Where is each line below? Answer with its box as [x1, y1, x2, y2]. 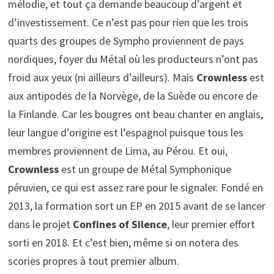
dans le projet [7, 217, 73, 232]
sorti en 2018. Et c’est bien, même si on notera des [7, 235, 239, 250]
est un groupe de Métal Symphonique [58, 162, 231, 177]
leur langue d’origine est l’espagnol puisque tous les [7, 125, 243, 140]
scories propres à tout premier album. [7, 254, 179, 268]
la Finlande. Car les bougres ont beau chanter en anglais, [7, 107, 263, 122]
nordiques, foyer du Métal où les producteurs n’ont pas [7, 52, 258, 67]
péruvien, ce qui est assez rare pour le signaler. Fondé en [7, 180, 263, 195]
